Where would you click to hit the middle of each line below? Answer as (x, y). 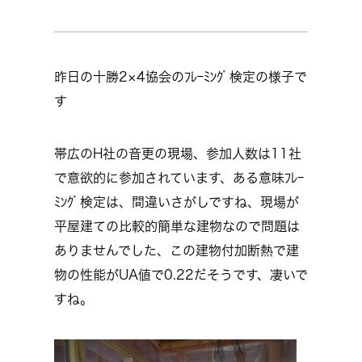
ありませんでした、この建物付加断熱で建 (177, 250)
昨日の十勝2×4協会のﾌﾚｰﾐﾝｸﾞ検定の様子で (181, 77)
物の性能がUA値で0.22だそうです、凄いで (181, 275)
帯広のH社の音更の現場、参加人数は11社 (178, 154)
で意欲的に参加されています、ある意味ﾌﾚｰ (179, 178)
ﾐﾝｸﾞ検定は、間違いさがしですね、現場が (177, 202)
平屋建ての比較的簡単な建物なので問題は (177, 226)
